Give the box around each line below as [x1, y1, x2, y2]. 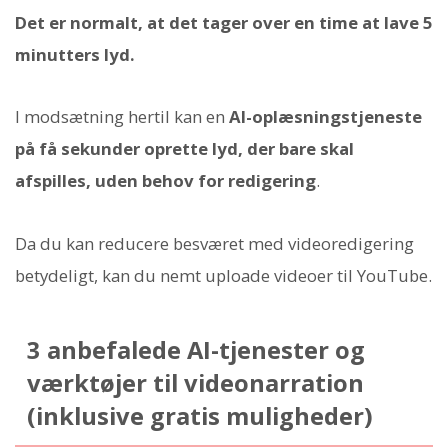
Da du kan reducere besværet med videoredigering [15, 231, 414, 255]
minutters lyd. [15, 43, 135, 67]
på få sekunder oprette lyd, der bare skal [15, 137, 354, 161]
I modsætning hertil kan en [15, 105, 229, 129]
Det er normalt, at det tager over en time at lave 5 [15, 11, 433, 35]
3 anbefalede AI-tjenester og [26, 333, 365, 366]
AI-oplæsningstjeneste [229, 105, 422, 129]
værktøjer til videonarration [26, 366, 364, 399]
